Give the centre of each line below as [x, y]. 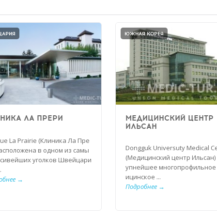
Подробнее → [145, 186]
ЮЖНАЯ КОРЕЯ [144, 34]
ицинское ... [143, 177]
